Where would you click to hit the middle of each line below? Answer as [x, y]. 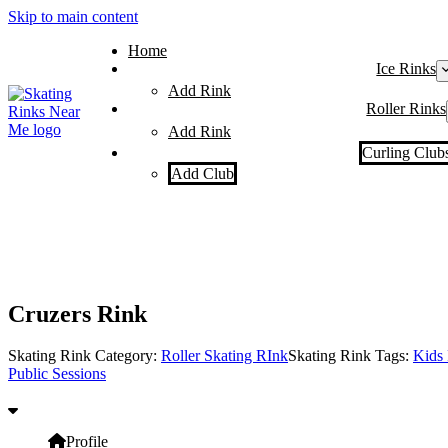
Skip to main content [73, 16]
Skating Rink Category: [84, 356]
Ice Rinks [406, 68]
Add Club [202, 173]
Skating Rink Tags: [350, 356]
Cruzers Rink [77, 313]
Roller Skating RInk [224, 356]
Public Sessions [57, 374]
